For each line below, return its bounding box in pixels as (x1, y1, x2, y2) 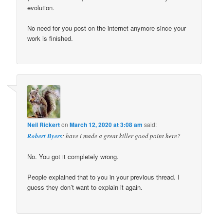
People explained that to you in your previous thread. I (27, 172, 180, 182)
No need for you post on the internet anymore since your (27, 23, 186, 33)
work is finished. (27, 33, 73, 43)
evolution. (27, 2, 55, 12)
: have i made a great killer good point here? (62, 131, 181, 141)
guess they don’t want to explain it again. (27, 182, 143, 192)
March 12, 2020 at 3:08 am (70, 120, 143, 129)
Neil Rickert (27, 120, 60, 129)
